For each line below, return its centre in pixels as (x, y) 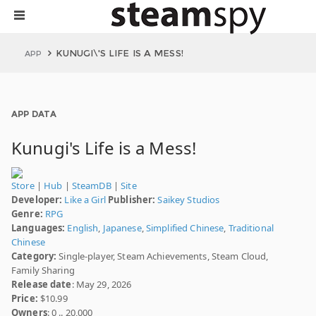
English (83, 228)
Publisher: (132, 200)
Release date (42, 284)
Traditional (251, 228)
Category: (34, 256)
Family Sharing (43, 270)
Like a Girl (85, 200)
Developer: (37, 200)
